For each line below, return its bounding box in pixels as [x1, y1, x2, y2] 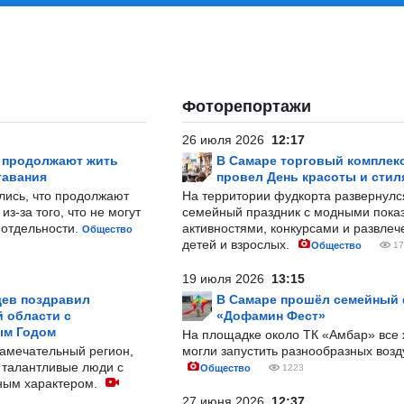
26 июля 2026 [182, 133, 271, 147]
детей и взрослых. [182, 237, 293, 252]
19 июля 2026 [182, 271, 271, 286]
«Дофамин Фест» [216, 308, 326, 323]
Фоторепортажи [182, 97, 311, 115]
